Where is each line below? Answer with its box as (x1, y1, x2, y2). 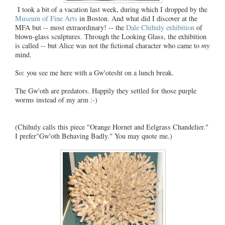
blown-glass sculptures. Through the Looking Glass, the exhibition (15, 31, 206, 41)
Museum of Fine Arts (15, 13, 77, 23)
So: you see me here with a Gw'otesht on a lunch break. (15, 67, 174, 77)
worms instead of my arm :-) (15, 94, 97, 104)
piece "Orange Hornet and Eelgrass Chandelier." (70, 122, 208, 132)
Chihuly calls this (18, 122, 70, 132)
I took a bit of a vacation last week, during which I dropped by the (15, 4, 207, 14)
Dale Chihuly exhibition (126, 22, 194, 32)
